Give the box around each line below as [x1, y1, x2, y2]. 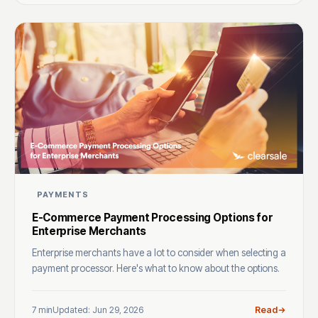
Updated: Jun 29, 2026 [53, 304, 143, 315]
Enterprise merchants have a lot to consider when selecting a [32, 247, 286, 259]
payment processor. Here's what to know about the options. [32, 263, 280, 275]
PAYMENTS [37, 190, 89, 200]
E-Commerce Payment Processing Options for [32, 211, 273, 225]
